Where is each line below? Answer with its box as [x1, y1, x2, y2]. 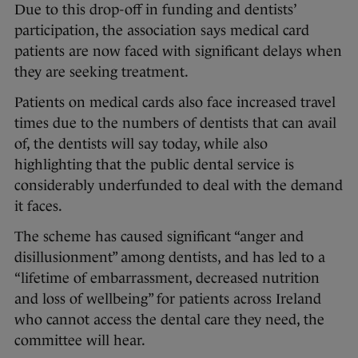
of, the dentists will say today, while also [14, 136, 268, 153]
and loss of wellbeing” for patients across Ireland [14, 291, 321, 308]
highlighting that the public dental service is [14, 157, 294, 173]
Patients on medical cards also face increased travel [14, 94, 336, 111]
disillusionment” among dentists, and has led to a [14, 249, 325, 266]
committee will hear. [14, 332, 145, 349]
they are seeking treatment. [14, 64, 192, 81]
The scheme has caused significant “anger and [14, 229, 304, 245]
